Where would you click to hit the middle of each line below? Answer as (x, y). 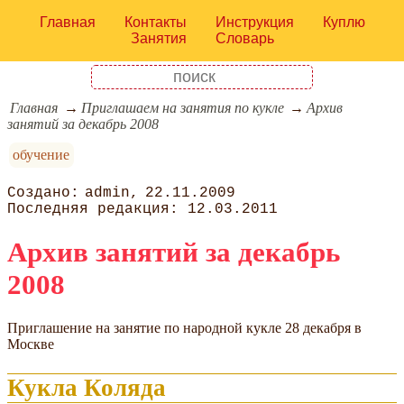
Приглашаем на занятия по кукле (182, 108)
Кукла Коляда (87, 387)
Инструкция (254, 22)
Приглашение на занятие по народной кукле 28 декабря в (184, 327)
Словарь (244, 38)
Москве (31, 344)
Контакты (155, 22)
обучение (41, 155)
